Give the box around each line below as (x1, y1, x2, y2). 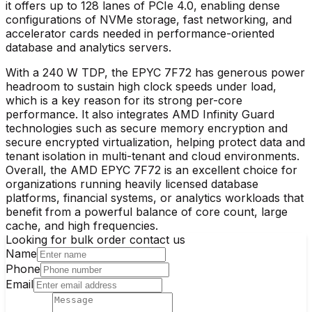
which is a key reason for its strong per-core (6, 93, 242, 107)
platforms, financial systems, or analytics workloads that (6, 190, 304, 205)
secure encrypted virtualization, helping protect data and (6, 134, 305, 149)
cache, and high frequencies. (6, 218, 158, 233)
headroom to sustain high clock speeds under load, (6, 79, 276, 93)
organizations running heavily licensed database (6, 176, 258, 191)
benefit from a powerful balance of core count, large (6, 204, 288, 219)
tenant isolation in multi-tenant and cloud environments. (6, 148, 299, 163)
